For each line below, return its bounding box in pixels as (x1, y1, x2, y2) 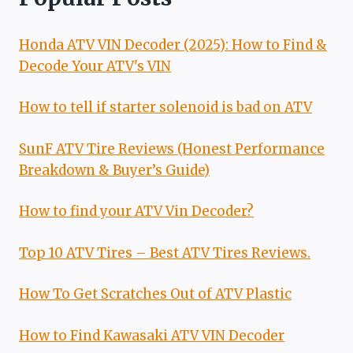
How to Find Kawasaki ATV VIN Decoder (19, 326, 284, 344)
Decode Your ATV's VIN (19, 57, 171, 75)
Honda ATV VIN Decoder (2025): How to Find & (19, 35, 327, 54)
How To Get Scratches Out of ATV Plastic (19, 285, 292, 303)
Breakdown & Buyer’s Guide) (19, 161, 210, 179)
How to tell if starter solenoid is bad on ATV (19, 98, 312, 117)
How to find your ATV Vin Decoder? (19, 203, 254, 221)
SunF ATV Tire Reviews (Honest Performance (19, 139, 325, 158)
